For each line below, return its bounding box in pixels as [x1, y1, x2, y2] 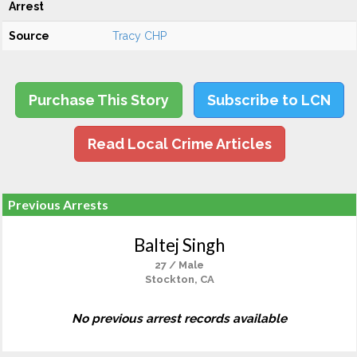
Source [9, 29, 49, 42]
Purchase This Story [28, 92, 169, 108]
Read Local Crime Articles [87, 135, 272, 152]
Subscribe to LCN [206, 92, 331, 108]
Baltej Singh [134, 234, 225, 256]
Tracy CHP [112, 29, 167, 42]
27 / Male [155, 259, 204, 271]
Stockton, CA [144, 273, 214, 285]
